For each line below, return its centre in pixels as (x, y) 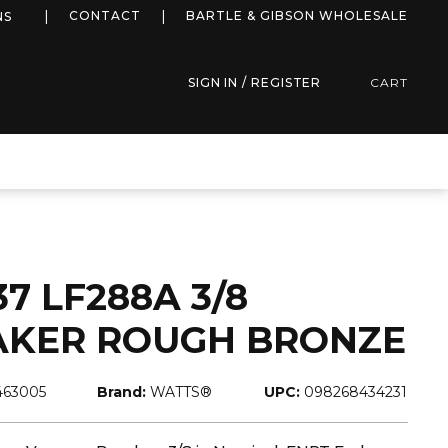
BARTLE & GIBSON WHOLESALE (297, 15)
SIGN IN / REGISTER (254, 82)
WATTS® (181, 392)
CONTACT (105, 15)
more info (60, 14)
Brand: (121, 392)
